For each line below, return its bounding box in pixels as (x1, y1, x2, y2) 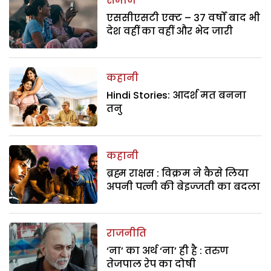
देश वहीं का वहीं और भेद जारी (106, 24, 233, 38)
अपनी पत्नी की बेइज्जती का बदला (106, 179, 261, 194)
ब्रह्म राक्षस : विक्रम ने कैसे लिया (106, 166, 249, 180)
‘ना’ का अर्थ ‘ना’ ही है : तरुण (106, 244, 229, 258)
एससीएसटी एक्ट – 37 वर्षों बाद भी (106, 10, 261, 25)
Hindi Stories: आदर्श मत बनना (106, 88, 247, 103)
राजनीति (106, 226, 147, 241)
